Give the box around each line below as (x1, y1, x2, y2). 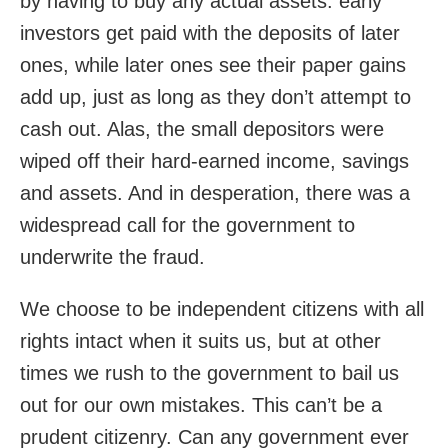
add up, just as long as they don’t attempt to (20, 86, 411, 109)
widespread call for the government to (20, 214, 355, 237)
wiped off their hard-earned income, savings (20, 150, 409, 173)
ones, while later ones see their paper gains (20, 54, 406, 77)
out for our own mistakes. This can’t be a (20, 394, 382, 417)
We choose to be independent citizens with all (20, 298, 424, 321)
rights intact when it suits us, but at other (20, 330, 381, 353)
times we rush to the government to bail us (20, 362, 399, 385)
